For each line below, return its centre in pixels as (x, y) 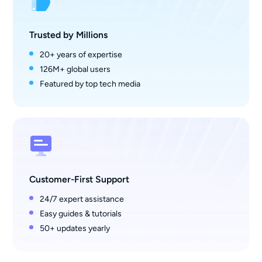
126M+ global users (75, 69)
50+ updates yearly (75, 228)
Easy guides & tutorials (80, 213)
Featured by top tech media (90, 84)
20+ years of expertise (81, 54)
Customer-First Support (80, 179)
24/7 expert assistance (82, 199)
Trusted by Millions (69, 35)
